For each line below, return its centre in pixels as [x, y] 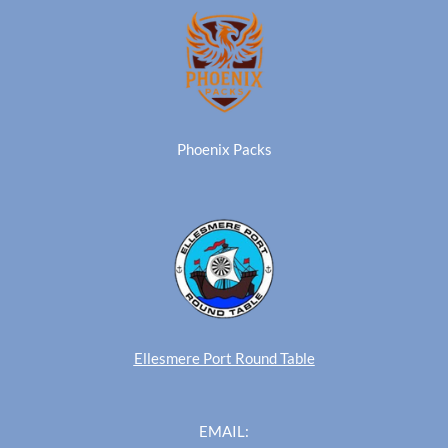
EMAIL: [224, 430]
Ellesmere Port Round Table [224, 357]
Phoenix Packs [224, 148]
